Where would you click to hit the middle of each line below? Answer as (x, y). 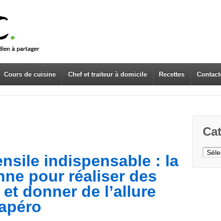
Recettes (172, 74)
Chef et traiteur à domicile (107, 74)
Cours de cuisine (30, 74)
